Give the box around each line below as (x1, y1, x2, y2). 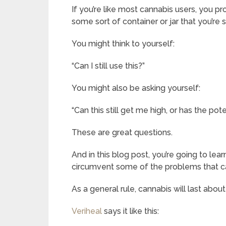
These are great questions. (72, 128, 173, 137)
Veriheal (72, 206, 102, 216)
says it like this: (102, 206, 159, 216)
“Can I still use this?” (72, 61, 145, 71)
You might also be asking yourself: (72, 83, 200, 93)
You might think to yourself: (72, 39, 175, 48)
